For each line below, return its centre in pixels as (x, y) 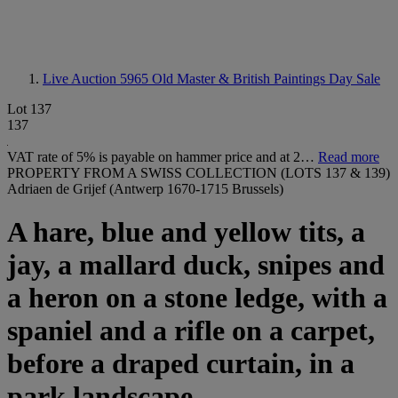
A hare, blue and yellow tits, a (186, 232)
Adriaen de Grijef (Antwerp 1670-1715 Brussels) (145, 189)
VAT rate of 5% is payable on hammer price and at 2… (163, 157)
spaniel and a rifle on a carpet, (191, 331)
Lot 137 (29, 109)
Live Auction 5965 (97, 79)
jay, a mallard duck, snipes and (196, 265)
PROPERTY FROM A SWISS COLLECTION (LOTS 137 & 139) (199, 173)
